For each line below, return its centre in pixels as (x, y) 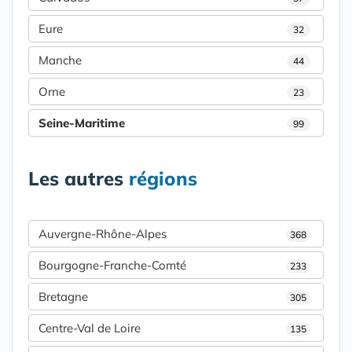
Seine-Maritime (82, 123)
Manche (60, 60)
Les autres (79, 179)
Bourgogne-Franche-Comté (112, 266)
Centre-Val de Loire (90, 328)
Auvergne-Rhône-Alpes (103, 234)
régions (163, 179)
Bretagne (63, 297)
